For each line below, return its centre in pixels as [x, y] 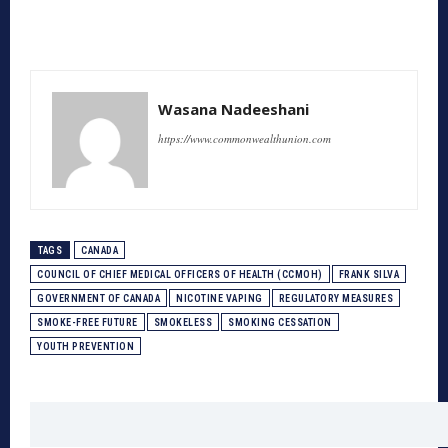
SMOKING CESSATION [280, 323]
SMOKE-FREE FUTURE [87, 323]
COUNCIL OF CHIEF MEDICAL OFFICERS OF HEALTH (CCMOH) [180, 275]
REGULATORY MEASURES [335, 299]
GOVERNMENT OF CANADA [98, 299]
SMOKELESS [182, 323]
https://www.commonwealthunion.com [244, 139]
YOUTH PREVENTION [85, 347]
